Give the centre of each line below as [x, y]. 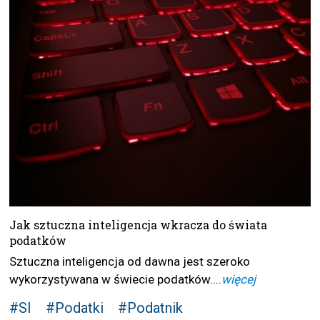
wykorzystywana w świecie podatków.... [116, 279]
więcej [239, 279]
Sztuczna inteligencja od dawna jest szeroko [130, 261]
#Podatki [75, 307]
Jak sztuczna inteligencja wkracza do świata [139, 224]
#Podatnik [151, 307]
